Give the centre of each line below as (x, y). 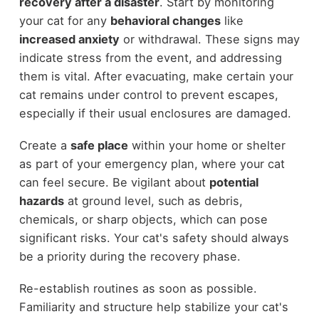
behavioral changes (165, 21)
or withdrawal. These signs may (209, 40)
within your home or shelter (206, 145)
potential (234, 182)
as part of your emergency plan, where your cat (152, 163)
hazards (41, 200)
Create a (45, 145)
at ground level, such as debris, (153, 200)
